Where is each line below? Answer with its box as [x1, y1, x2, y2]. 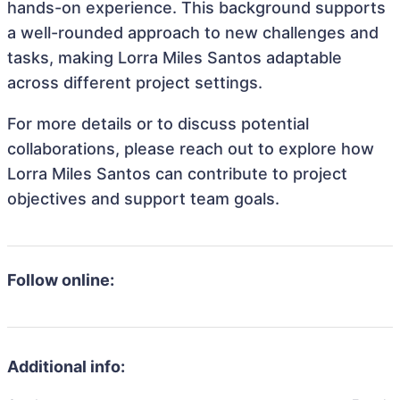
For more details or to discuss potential [7, 114, 309, 133]
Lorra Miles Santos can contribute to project [7, 164, 347, 183]
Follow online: [7, 271, 114, 289]
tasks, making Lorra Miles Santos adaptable [7, 48, 342, 67]
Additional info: [7, 357, 125, 376]
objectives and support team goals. [7, 189, 279, 208]
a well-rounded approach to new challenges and [7, 23, 379, 42]
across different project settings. [7, 73, 262, 92]
